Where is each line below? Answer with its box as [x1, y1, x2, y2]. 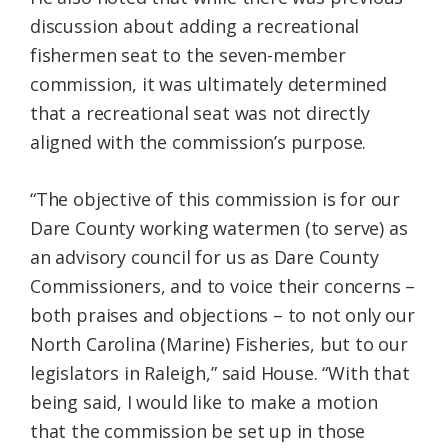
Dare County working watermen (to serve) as [30, 216, 408, 241]
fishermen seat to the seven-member [30, 43, 346, 68]
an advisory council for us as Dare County [30, 245, 379, 270]
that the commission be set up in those [30, 419, 366, 444]
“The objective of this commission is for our [30, 187, 401, 212]
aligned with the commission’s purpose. [30, 130, 367, 155]
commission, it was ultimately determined [30, 72, 387, 97]
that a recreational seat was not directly [30, 101, 370, 126]
